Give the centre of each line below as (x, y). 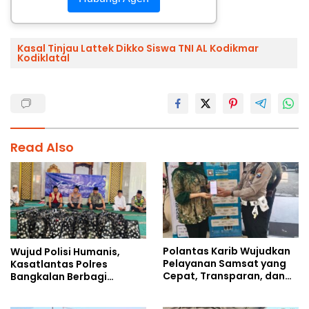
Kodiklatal (43, 58)
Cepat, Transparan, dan (224, 276)
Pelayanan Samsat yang (225, 264)
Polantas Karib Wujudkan (227, 251)
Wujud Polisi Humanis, (65, 251)
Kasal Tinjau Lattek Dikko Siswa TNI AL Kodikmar (138, 48)
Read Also (42, 147)
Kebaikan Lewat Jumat (68, 289)
